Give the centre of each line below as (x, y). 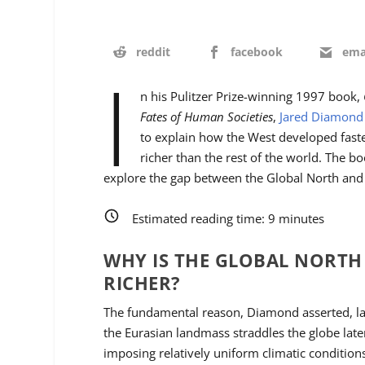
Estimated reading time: (200, 218)
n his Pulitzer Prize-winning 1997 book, (251, 97)
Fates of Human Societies (206, 117)
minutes (300, 218)
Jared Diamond (321, 117)
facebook (256, 51)
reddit (154, 51)
